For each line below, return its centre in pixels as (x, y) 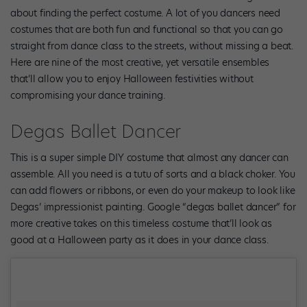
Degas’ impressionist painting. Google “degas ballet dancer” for (153, 207)
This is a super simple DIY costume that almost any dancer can (149, 157)
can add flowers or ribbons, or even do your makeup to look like (153, 190)
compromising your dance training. (88, 95)
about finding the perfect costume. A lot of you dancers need (145, 13)
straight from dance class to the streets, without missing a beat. (152, 46)
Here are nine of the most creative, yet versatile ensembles (140, 62)
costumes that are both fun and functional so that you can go (147, 29)
